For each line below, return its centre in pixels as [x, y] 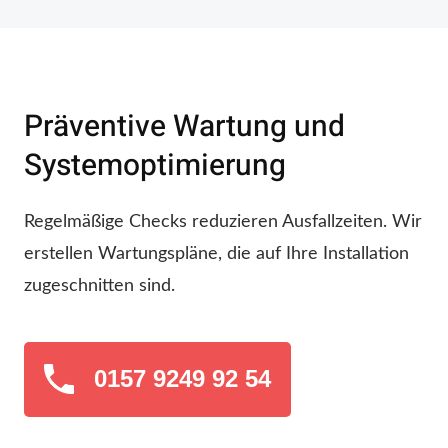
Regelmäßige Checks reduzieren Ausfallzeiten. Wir [223, 221]
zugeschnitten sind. [99, 285]
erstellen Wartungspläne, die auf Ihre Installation [216, 253]
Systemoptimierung [155, 165]
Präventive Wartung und [184, 126]
